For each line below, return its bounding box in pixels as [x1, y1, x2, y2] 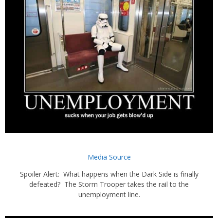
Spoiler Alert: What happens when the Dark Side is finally [19, 169, 199, 179]
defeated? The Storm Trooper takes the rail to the [29, 179, 189, 189]
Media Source [87, 152, 131, 162]
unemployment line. [78, 189, 140, 199]
